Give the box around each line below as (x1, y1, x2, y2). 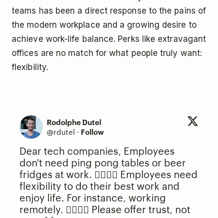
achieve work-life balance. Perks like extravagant (12, 34, 206, 44)
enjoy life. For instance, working (19, 190, 166, 204)
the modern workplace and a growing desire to (12, 20, 197, 30)
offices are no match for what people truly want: (12, 48, 202, 58)
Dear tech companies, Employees (19, 144, 175, 157)
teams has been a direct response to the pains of (12, 6, 206, 16)
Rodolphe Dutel (47, 117, 101, 127)
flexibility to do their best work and (19, 179, 180, 192)
